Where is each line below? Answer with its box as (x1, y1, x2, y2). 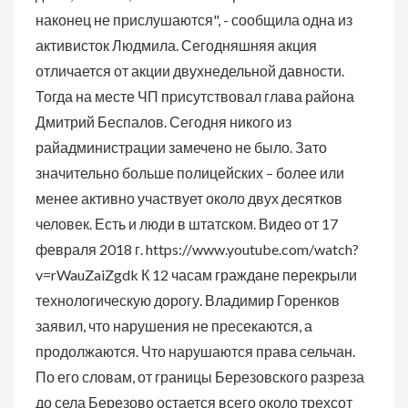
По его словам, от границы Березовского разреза (36, 368, 364, 385)
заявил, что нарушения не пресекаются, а (36, 317, 312, 334)
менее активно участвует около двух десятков (36, 189, 342, 207)
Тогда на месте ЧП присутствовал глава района (36, 87, 354, 105)
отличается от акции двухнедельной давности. (36, 62, 344, 79)
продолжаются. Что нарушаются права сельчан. (36, 342, 355, 360)
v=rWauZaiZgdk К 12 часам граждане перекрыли (36, 266, 357, 283)
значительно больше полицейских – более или (36, 164, 344, 181)
